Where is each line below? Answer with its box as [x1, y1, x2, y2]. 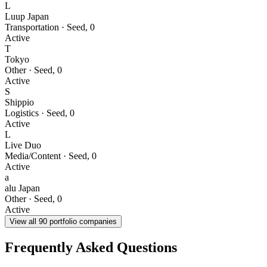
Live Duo [5, 140, 41, 151]
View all [10, 217, 39, 226]
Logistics [5, 108, 39, 119]
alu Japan [5, 183, 40, 194]
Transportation [5, 22, 59, 33]
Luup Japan [5, 11, 49, 22]
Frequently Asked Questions [5, 240, 177, 256]
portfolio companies [47, 217, 117, 226]
